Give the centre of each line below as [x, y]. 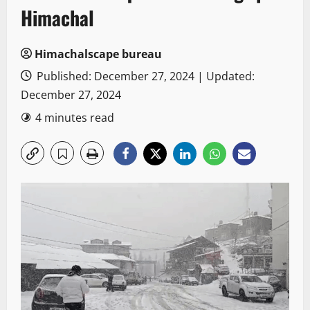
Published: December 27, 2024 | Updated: [144, 76]
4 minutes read [75, 118]
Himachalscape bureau [98, 54]
